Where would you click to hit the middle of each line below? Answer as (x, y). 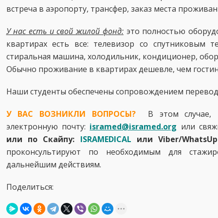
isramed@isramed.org (133, 127)
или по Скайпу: (43, 139)
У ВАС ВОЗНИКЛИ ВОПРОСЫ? (74, 114)
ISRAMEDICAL (106, 139)
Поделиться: (30, 187)
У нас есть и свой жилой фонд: (65, 31)
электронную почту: (48, 127)
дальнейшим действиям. (54, 164)
